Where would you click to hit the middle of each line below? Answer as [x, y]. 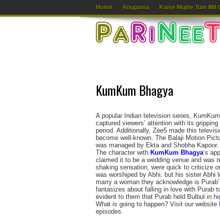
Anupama [136, 7]
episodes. [109, 211]
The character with [123, 152]
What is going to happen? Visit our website [157, 204]
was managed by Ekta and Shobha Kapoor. [157, 145]
